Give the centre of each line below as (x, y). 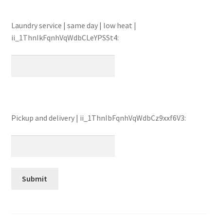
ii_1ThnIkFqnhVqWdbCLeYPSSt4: (65, 38)
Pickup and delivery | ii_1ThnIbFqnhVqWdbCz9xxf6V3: (98, 118)
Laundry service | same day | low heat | (73, 26)
